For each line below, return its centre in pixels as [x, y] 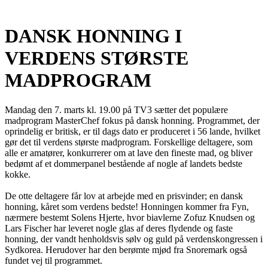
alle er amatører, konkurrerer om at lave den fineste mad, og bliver [129, 153]
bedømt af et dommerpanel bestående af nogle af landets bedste [124, 163]
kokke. [18, 174]
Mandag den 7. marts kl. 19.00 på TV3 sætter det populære [116, 109]
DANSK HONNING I [93, 36]
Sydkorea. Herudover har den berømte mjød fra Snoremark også [126, 249]
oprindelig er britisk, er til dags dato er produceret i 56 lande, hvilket [133, 131]
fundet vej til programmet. [54, 260]
